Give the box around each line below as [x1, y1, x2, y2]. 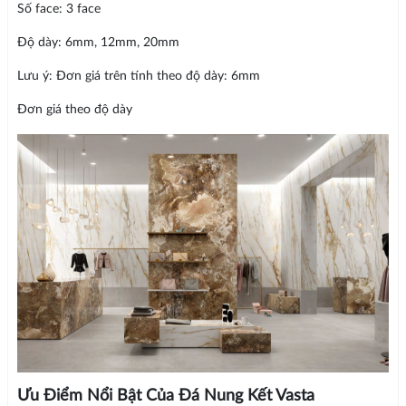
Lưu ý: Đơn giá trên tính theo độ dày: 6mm [16, 70, 260, 83]
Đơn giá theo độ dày [16, 103, 132, 117]
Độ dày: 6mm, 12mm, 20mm [16, 36, 179, 50]
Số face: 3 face [16, 3, 101, 16]
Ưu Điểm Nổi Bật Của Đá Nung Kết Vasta [16, 388, 314, 404]
